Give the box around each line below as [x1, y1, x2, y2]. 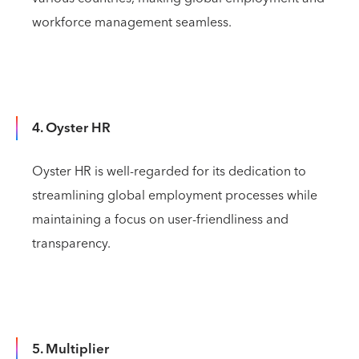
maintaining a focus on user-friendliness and [32, 208, 288, 231]
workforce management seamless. [32, 10, 232, 34]
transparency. [32, 232, 111, 255]
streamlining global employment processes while [32, 184, 317, 207]
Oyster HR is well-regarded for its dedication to [32, 159, 306, 183]
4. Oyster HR [32, 115, 111, 140]
